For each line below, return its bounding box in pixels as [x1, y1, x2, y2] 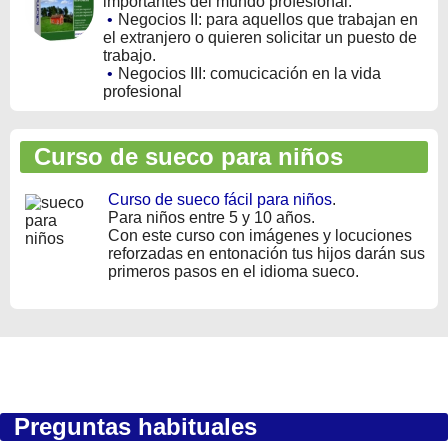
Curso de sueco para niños [20, 143, 343, 171]
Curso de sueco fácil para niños [108, 191, 332, 209]
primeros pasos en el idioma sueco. [108, 263, 359, 281]
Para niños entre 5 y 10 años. [108, 209, 315, 227]
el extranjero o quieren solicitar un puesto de [103, 29, 417, 47]
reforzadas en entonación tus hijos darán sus [108, 245, 425, 263]
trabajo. [103, 47, 156, 65]
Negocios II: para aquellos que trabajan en [118, 11, 418, 29]
